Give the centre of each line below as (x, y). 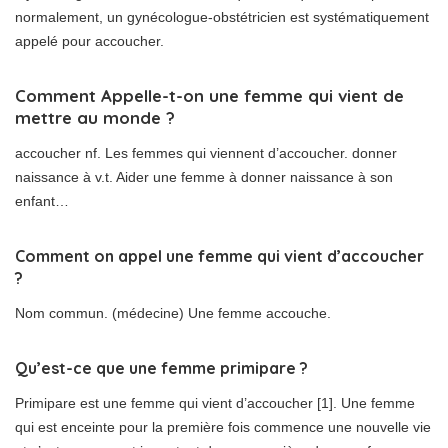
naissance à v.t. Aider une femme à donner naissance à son (204, 177)
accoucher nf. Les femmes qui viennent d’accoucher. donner (206, 153)
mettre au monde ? (95, 118)
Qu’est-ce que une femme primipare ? (161, 368)
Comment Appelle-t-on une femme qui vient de (209, 96)
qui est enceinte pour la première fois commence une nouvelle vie (223, 427)
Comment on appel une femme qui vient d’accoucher (219, 256)
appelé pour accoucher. (89, 41)
